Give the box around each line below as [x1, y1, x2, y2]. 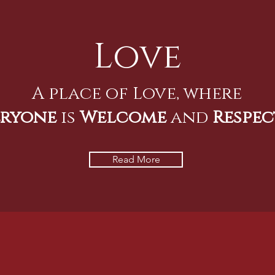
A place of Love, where [31, 82, 242, 103]
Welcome [79, 106, 166, 126]
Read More [112, 153, 160, 165]
